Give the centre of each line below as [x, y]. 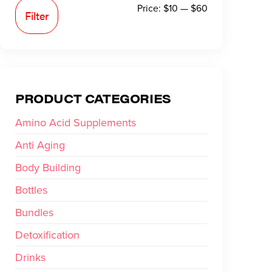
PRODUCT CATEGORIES [93, 98]
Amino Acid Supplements [76, 123]
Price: [150, 8]
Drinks [30, 258]
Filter [37, 16]
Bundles [34, 213]
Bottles [31, 190]
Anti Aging [40, 145]
